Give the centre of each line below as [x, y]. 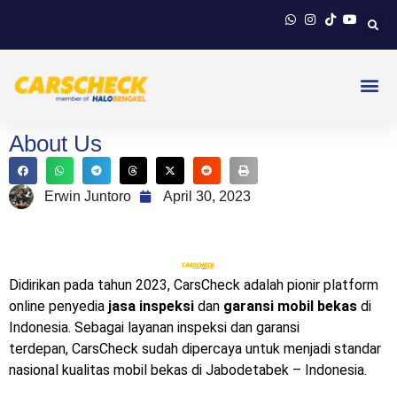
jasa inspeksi [151, 307]
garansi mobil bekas [290, 307]
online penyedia [58, 307]
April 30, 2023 [207, 197]
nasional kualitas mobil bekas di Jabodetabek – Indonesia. [188, 370]
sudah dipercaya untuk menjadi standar [261, 349]
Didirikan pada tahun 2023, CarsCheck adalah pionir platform [194, 285]
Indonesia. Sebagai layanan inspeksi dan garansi [154, 328]
